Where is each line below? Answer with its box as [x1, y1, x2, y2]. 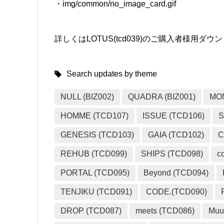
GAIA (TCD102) [148, 130, 204, 139]
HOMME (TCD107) [60, 111, 129, 120]
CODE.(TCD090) [146, 187, 207, 196]
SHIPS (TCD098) [141, 149, 203, 158]
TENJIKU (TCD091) [60, 187, 132, 196]
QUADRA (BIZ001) [128, 92, 196, 101]
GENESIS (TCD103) [60, 130, 134, 139]
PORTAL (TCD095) [60, 168, 130, 177]
